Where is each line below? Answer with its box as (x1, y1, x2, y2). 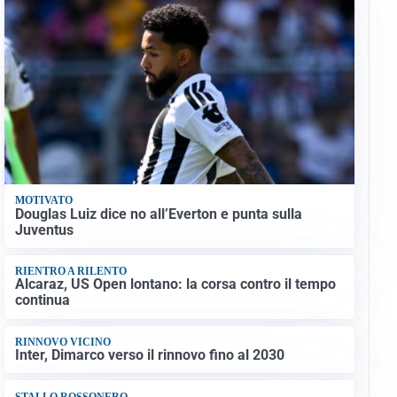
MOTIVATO (14, 194, 73, 207)
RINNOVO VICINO (14, 335, 111, 348)
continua (14, 292, 70, 309)
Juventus (14, 221, 74, 238)
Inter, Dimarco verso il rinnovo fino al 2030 (14, 346, 284, 364)
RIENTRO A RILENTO (14, 265, 127, 278)
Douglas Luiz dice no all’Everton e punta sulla (14, 205, 302, 222)
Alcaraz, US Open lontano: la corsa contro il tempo (14, 276, 336, 293)
